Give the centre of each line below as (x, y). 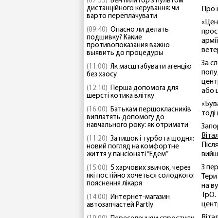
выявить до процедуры (125, 53)
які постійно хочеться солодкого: (141, 176)
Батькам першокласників (151, 110)
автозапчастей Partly (120, 205)
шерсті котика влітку (120, 96)
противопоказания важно (128, 45)
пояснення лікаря (114, 184)
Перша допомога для (145, 88)
